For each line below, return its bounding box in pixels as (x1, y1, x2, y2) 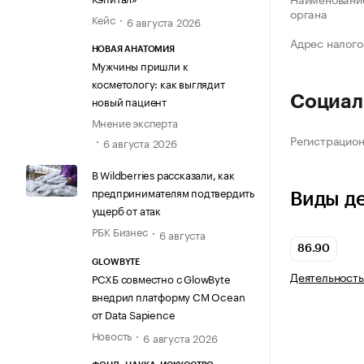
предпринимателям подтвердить (91, 184, 254, 201)
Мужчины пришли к (91, 57, 188, 74)
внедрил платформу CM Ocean (91, 287, 245, 304)
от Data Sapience (91, 305, 175, 322)
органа (290, 4, 327, 23)
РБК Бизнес (91, 223, 148, 240)
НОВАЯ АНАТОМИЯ (91, 45, 175, 54)
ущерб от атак (91, 201, 161, 219)
